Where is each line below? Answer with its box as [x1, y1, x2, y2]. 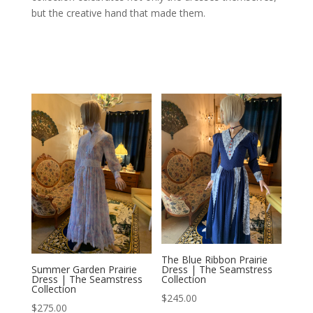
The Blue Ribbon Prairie [161, 253, 268, 267]
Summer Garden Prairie [31, 263, 137, 277]
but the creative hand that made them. [31, 6, 205, 20]
